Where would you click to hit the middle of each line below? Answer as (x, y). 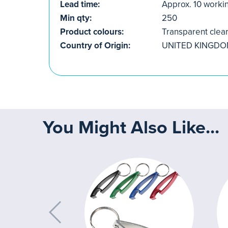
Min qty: (76, 18)
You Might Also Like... (131, 127)
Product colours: (92, 32)
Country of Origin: (95, 45)
